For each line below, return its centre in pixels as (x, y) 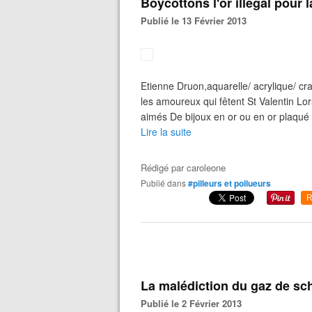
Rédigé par (164, 167)
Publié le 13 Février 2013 (197, 21)
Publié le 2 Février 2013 (194, 303)
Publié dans (166, 183)
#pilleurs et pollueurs (229, 183)
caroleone (206, 167)
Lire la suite (166, 132)
